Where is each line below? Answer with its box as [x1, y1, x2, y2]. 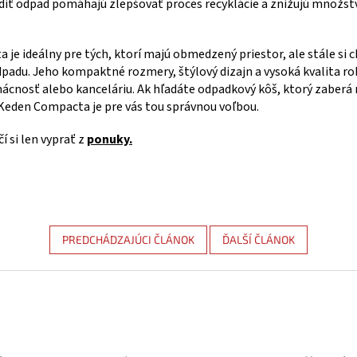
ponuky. [87, 131, 132, 149]
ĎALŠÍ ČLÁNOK [222, 233, 295, 247]
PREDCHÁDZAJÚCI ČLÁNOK [62, 233, 194, 247]
